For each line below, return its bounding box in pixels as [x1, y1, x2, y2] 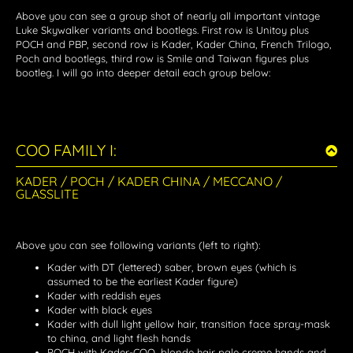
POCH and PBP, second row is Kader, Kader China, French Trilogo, [16, 38, 332, 51]
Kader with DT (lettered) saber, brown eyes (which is [47, 261, 296, 274]
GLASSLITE [16, 186, 79, 203]
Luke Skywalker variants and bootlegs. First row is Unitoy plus [16, 24, 309, 37]
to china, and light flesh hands [47, 332, 191, 345]
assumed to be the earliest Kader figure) [47, 275, 238, 288]
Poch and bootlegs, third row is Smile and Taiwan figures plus [16, 52, 309, 65]
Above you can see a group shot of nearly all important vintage [16, 9, 320, 23]
